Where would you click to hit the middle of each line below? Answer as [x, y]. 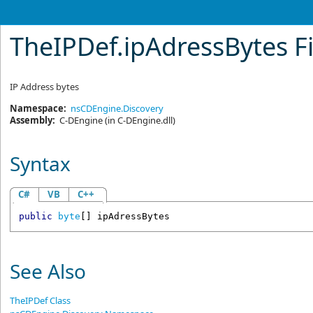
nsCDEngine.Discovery [117, 108]
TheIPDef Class [41, 300]
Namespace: [38, 108]
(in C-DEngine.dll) [139, 120]
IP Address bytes [45, 87]
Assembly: [33, 120]
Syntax [41, 163]
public [35, 217]
